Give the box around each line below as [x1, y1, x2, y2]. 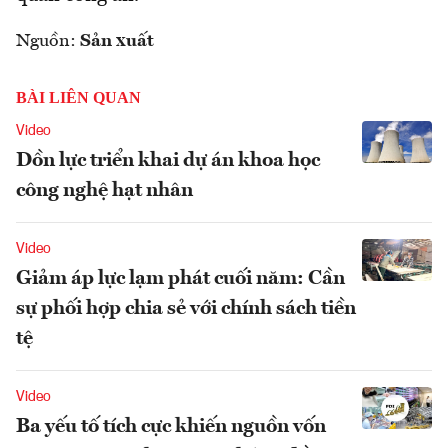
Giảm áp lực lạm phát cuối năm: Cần [16, 269, 345, 290]
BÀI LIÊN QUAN [16, 89, 141, 107]
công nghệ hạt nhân [16, 181, 193, 202]
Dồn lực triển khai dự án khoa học [16, 151, 320, 172]
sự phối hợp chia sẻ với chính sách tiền [16, 299, 356, 320]
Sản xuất [80, 32, 154, 51]
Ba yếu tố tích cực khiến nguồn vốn [16, 417, 326, 438]
